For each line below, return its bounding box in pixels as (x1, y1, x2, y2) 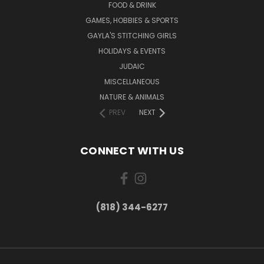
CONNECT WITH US (80, 143, 184, 159)
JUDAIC (119, 61, 145, 72)
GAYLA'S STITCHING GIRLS (87, 31, 177, 41)
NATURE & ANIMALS (100, 92, 164, 103)
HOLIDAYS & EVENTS (98, 46, 166, 57)
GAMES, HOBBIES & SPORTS (85, 15, 179, 26)
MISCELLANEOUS (104, 77, 160, 87)
